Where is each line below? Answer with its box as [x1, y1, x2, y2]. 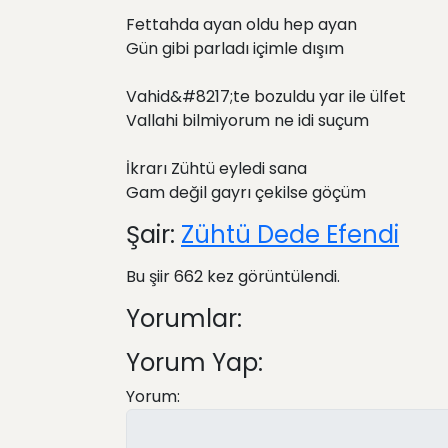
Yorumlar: [126, 302, 242, 335]
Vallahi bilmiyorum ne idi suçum [126, 109, 369, 132]
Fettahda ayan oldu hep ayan [126, 13, 357, 36]
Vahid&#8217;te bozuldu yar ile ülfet [126, 85, 406, 108]
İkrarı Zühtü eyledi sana [126, 157, 307, 180]
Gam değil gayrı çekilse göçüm [126, 181, 366, 204]
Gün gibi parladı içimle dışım [126, 37, 344, 60]
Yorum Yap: [126, 346, 263, 379]
